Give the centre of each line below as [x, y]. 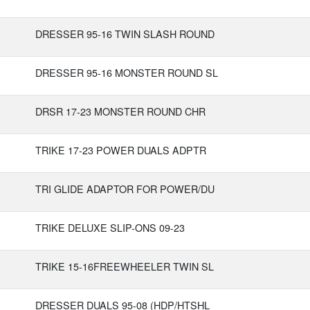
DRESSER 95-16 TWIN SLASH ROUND [125, 34]
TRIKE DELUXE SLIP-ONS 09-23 [110, 227]
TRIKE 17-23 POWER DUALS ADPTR [121, 150]
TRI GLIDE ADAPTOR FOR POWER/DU [125, 189]
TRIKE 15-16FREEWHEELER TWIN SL [125, 266]
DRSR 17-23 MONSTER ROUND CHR [120, 111]
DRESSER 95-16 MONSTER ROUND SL [127, 72]
